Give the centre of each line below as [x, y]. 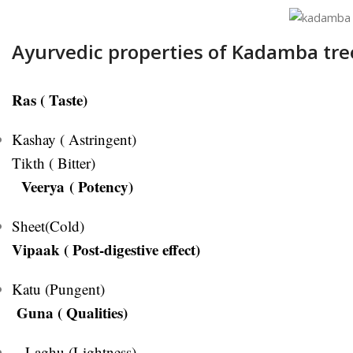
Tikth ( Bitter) [54, 162]
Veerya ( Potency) [75, 186]
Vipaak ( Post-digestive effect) [106, 249]
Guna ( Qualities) [70, 312]
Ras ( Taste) [50, 99]
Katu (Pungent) [58, 288]
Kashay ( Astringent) [74, 139]
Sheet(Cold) [48, 225]
